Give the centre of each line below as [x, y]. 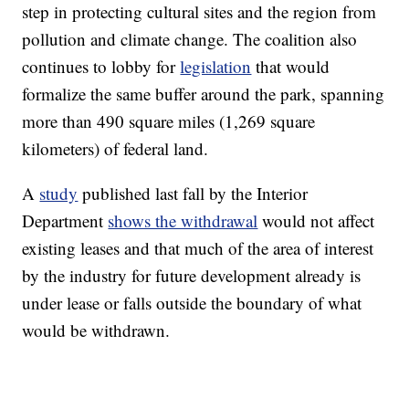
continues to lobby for [101, 67]
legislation [216, 67]
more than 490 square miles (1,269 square [169, 121]
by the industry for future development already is [192, 276]
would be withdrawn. [96, 330]
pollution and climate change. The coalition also [190, 39]
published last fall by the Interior [193, 194]
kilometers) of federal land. [115, 149]
